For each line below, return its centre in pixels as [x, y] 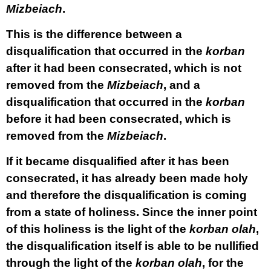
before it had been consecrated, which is [119, 119]
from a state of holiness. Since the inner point [132, 212]
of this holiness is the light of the [98, 229]
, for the [223, 263]
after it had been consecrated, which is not [124, 68]
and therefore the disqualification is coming [126, 195]
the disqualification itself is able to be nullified [132, 246]
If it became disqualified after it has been [118, 161]
